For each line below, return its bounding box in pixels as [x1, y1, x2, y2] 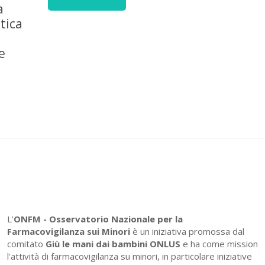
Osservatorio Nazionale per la [49, 213, 183, 225]
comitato [7, 238, 46, 250]
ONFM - [13, 213, 47, 225]
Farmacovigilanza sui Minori [7, 225, 132, 237]
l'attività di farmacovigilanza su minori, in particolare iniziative [7, 250, 252, 262]
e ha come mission [180, 238, 258, 250]
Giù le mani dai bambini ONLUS [45, 238, 180, 250]
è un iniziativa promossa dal [132, 225, 244, 237]
